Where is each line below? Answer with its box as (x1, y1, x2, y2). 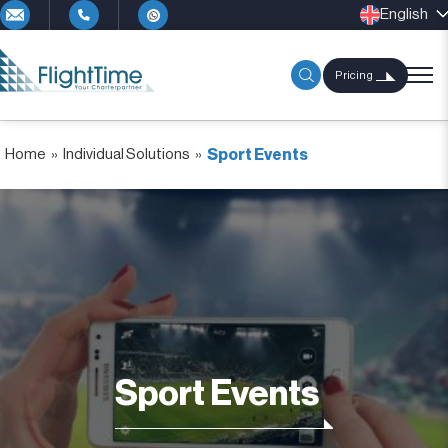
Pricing (335, 69, 373, 81)
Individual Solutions (63, 147, 190, 162)
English (380, 7, 428, 22)
